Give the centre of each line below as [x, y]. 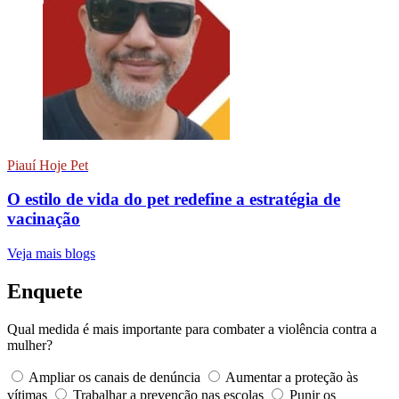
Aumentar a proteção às [292, 377]
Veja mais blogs [51, 253]
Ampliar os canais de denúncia [114, 377]
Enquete [45, 291]
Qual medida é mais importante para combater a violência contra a [192, 329]
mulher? [30, 345]
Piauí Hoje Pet [48, 165]
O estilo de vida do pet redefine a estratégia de [174, 199]
